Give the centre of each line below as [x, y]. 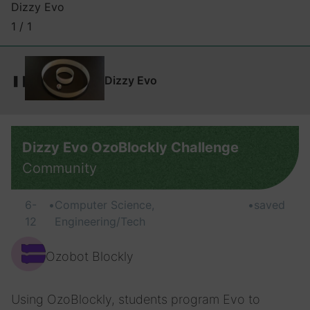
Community [60, 168]
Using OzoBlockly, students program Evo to [136, 300]
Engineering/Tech [100, 222]
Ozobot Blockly [90, 257]
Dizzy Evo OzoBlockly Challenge [130, 148]
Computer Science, [104, 205]
